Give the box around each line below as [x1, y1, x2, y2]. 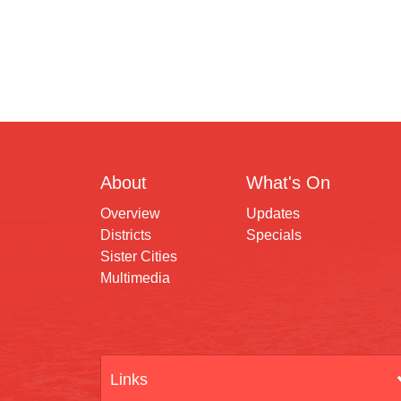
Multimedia [100, 270, 170, 286]
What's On [246, 173, 330, 192]
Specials [246, 227, 302, 243]
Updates [246, 206, 300, 221]
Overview [100, 206, 160, 221]
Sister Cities [100, 249, 177, 264]
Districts [100, 227, 151, 243]
